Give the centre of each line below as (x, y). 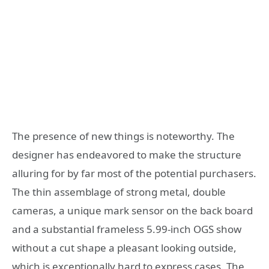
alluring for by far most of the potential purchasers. (134, 174)
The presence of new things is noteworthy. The (123, 136)
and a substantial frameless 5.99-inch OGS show (127, 229)
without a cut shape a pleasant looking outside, (124, 248)
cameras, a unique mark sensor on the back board (132, 211)
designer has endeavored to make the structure (127, 155)
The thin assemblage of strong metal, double (119, 192)
